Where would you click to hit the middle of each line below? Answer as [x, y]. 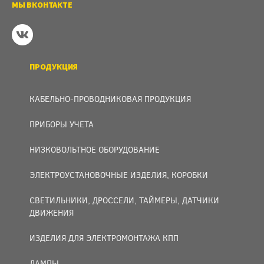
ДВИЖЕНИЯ [52, 212]
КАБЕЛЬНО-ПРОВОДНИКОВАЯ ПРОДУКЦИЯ [110, 99]
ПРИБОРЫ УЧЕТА [62, 124]
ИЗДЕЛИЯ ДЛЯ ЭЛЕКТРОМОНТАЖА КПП [104, 238]
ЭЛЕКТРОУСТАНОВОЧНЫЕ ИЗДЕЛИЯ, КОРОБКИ [119, 175]
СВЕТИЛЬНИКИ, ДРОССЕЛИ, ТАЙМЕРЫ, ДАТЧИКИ [124, 200]
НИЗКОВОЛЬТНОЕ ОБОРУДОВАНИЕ [95, 149]
